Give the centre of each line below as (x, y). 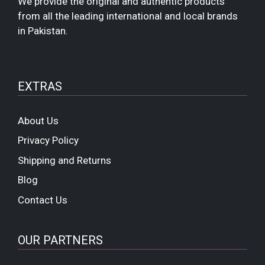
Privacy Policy (48, 140)
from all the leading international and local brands (128, 16)
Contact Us (43, 200)
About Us (38, 120)
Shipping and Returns (64, 160)
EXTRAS (40, 86)
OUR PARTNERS (60, 240)
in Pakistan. (43, 31)
